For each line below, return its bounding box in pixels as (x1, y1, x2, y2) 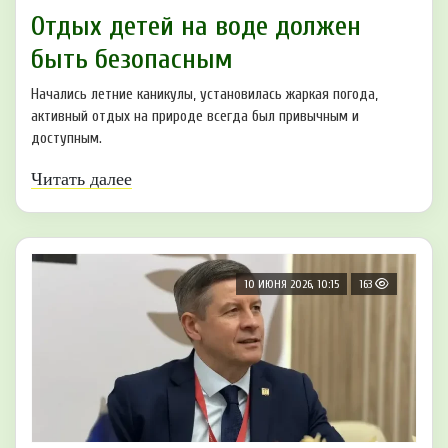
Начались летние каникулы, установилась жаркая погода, (31, 86, 378, 104)
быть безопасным (31, 43, 233, 76)
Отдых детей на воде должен (31, 10, 361, 43)
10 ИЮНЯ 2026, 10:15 (244, 277, 339, 292)
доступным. (31, 130, 102, 148)
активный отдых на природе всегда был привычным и (31, 108, 359, 126)
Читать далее (31, 169, 132, 190)
